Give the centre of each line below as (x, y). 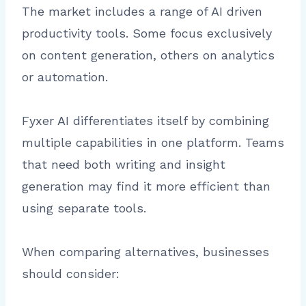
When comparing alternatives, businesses (145, 252)
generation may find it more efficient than (146, 186)
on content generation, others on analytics (148, 55)
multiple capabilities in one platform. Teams (153, 143)
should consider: (71, 274)
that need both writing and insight (124, 165)
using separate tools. (84, 208)
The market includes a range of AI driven (142, 12)
